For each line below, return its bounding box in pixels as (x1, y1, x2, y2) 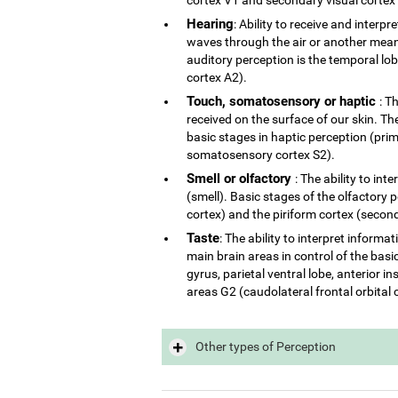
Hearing (187, 15, 234, 32)
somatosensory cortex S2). (187, 147, 335, 162)
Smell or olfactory (187, 170, 295, 187)
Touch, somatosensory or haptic (187, 92, 379, 109)
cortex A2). (187, 69, 247, 84)
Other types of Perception (195, 338, 336, 354)
